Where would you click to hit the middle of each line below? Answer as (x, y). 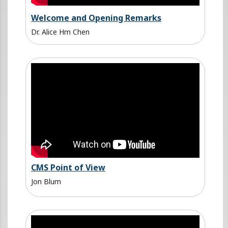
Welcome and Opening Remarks (96, 18)
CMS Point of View (68, 167)
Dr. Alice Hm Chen (60, 32)
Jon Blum (46, 181)
